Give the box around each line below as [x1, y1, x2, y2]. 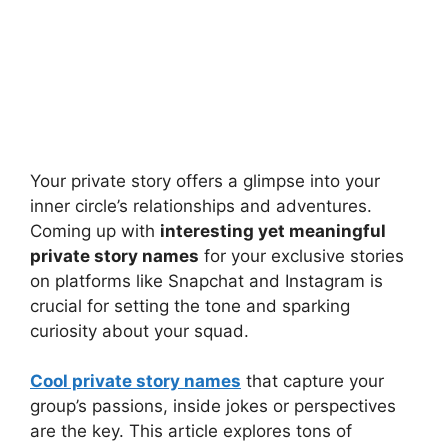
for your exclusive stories [199, 245, 404, 266]
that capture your [241, 371, 384, 391]
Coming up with [30, 220, 160, 241]
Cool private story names [30, 371, 241, 391]
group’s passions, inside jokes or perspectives [30, 396, 396, 416]
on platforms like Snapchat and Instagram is [30, 270, 383, 291]
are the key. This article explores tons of [30, 421, 352, 441]
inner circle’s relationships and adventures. [30, 195, 372, 216]
